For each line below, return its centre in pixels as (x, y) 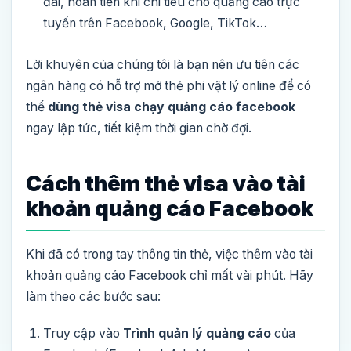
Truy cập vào (83, 334)
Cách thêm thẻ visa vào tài (166, 184)
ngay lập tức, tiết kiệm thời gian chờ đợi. (139, 128)
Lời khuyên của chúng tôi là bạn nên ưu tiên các (163, 65)
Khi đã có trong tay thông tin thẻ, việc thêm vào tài (169, 255)
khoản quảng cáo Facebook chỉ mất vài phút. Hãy (170, 276)
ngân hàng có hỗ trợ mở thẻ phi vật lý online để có (168, 86)
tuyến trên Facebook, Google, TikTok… (155, 24)
